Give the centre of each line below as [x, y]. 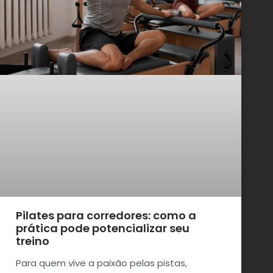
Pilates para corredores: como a [106, 215]
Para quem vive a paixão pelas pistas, [101, 263]
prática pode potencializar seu [103, 228]
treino [33, 241]
